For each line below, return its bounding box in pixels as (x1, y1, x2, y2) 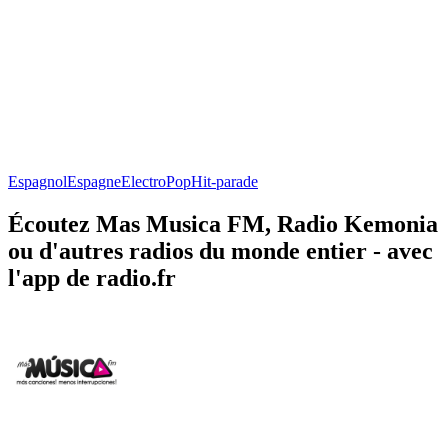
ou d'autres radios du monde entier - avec (8, 237, 433, 264)
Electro (121, 172, 166, 190)
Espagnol (8, 172, 67, 190)
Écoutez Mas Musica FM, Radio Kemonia (8, 210, 438, 237)
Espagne (67, 172, 121, 190)
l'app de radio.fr (8, 264, 176, 291)
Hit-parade (191, 172, 258, 190)
